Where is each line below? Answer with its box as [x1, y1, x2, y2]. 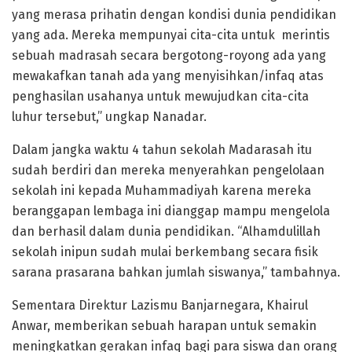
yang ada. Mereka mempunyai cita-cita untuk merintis [12, 27, 330, 43]
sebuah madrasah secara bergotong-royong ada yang [12, 48, 326, 64]
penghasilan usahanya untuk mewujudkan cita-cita [12, 89, 309, 104]
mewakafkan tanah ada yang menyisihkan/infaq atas [12, 68, 324, 84]
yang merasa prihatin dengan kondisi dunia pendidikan [12, 7, 336, 23]
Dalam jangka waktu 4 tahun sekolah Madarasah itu [12, 142, 312, 158]
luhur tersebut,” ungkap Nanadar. [12, 109, 207, 125]
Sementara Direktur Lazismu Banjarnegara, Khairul [12, 298, 308, 313]
